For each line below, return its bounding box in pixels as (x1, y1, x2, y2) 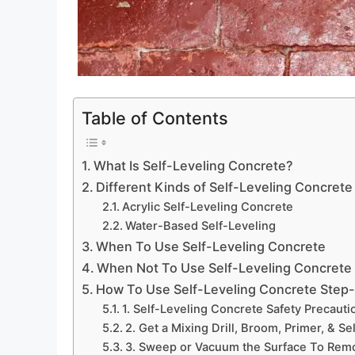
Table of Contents (82, 108, 228, 129)
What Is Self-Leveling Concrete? (94, 158, 294, 174)
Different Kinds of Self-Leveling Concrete (96, 179, 353, 196)
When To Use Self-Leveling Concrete (96, 239, 326, 255)
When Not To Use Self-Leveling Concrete (97, 260, 353, 277)
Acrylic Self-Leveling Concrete (121, 200, 293, 215)
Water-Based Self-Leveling (124, 219, 276, 234)
